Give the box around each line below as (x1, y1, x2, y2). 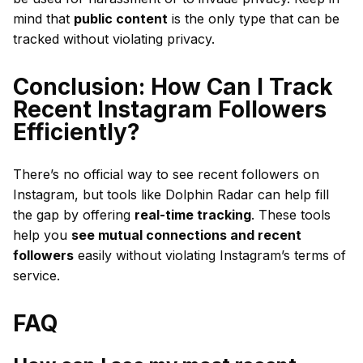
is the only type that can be (168, 11, 340, 27)
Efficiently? (13, 118, 140, 146)
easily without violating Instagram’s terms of (74, 247, 346, 263)
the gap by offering (13, 207, 135, 223)
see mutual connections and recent (71, 227, 301, 243)
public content (74, 11, 168, 27)
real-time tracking (135, 207, 251, 223)
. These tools (251, 207, 331, 223)
